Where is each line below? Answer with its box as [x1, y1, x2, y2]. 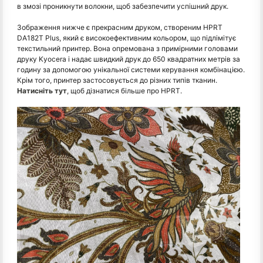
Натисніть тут [17, 86, 67, 95]
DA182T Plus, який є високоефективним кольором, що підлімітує [17, 33, 236, 42]
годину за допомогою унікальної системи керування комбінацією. [17, 65, 245, 74]
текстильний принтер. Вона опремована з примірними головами [17, 43, 238, 53]
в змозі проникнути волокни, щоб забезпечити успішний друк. [17, 1, 228, 11]
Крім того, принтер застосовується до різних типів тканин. [17, 75, 217, 85]
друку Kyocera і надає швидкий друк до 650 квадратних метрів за [17, 54, 240, 63]
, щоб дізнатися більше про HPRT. [67, 86, 182, 95]
